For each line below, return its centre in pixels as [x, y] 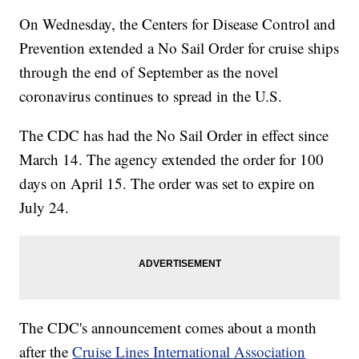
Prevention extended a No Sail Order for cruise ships [179, 48]
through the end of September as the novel [149, 72]
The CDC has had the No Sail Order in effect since [174, 135]
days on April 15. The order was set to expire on [167, 184]
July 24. [44, 208]
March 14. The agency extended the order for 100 [172, 159]
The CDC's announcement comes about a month [168, 328]
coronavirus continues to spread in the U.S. [151, 96]
